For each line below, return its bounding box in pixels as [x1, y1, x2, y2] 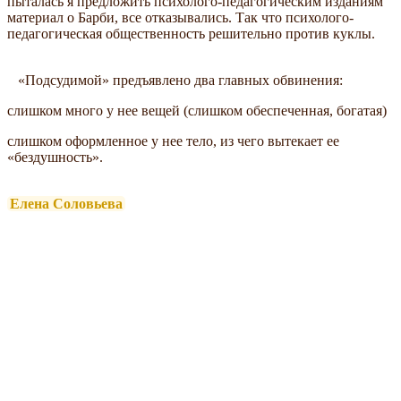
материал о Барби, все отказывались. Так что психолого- [7, 9, 354, 25]
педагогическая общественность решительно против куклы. [7, 25, 375, 41]
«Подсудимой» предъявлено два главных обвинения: [7, 72, 343, 88]
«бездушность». [7, 149, 103, 165]
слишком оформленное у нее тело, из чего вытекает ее [7, 132, 339, 149]
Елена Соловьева [10, 195, 123, 211]
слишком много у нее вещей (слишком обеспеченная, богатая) [7, 102, 387, 118]
